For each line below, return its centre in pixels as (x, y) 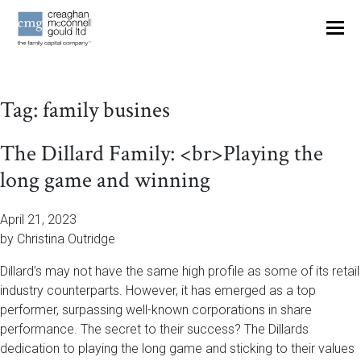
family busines (106, 110)
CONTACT (180, 117)
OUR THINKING (180, 48)
